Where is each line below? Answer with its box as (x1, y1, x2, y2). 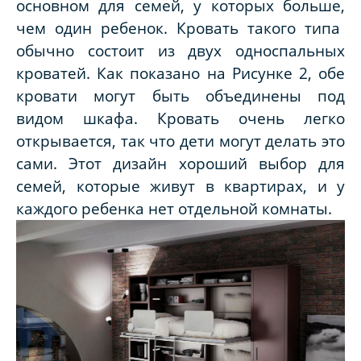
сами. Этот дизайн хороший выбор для (16, 152, 345, 173)
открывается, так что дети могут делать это (16, 130, 345, 151)
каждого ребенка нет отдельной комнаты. (16, 197, 336, 218)
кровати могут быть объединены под (16, 85, 345, 106)
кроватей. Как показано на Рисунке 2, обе (16, 62, 345, 83)
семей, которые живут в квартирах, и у (16, 175, 345, 196)
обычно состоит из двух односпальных (16, 39, 345, 60)
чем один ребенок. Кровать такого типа (16, 17, 340, 38)
